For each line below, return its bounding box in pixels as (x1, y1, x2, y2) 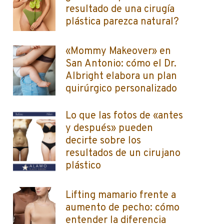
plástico (65, 159, 101, 172)
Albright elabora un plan (65, 70, 177, 83)
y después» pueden (65, 122, 153, 135)
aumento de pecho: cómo (65, 201, 179, 214)
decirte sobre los (65, 134, 141, 147)
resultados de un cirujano (65, 147, 180, 160)
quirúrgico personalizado (65, 82, 177, 95)
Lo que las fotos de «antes (65, 109, 183, 122)
